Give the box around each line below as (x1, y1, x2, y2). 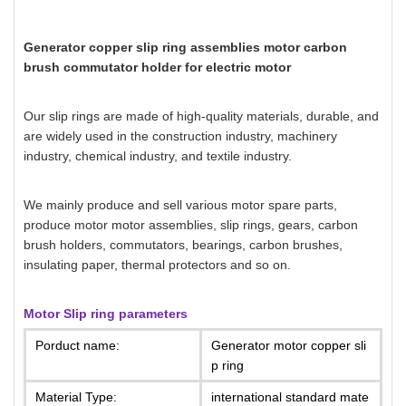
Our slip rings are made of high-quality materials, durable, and (24, 108, 379, 123)
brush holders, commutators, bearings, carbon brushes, (24, 237, 343, 252)
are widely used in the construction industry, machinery (24, 128, 337, 143)
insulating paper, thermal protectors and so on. (24, 256, 291, 272)
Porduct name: (35, 337, 123, 353)
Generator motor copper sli (211, 337, 366, 353)
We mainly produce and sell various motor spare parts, (24, 197, 337, 212)
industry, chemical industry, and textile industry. (24, 148, 292, 163)
